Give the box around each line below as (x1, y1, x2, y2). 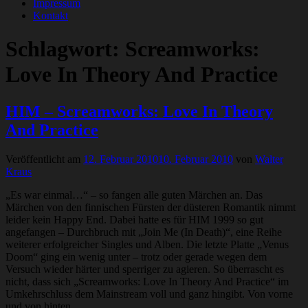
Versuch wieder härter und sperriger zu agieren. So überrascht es (5, 263, 284, 275)
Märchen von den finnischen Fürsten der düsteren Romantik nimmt (5, 201, 296, 213)
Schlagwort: (5, 36, 125, 62)
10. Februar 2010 (158, 153, 233, 165)
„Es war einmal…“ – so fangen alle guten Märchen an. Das (5, 188, 263, 201)
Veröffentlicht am (5, 153, 83, 165)
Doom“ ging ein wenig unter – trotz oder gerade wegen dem (5, 250, 267, 263)
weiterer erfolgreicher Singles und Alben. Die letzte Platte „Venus (5, 238, 289, 250)
